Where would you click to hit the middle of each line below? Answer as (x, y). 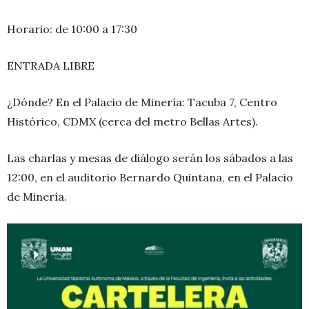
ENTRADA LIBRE (51, 66)
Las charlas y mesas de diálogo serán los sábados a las (150, 158)
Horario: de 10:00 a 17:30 (72, 29)
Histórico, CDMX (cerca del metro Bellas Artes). (132, 122)
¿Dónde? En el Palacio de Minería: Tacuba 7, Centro (142, 102)
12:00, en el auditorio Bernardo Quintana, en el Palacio (150, 178)
